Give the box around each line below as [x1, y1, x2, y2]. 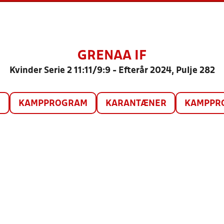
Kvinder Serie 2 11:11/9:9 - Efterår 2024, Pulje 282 [9, 66, 215, 75]
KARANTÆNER [105, 99, 166, 108]
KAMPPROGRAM [18, 99, 87, 108]
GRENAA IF [77, 50, 146, 62]
